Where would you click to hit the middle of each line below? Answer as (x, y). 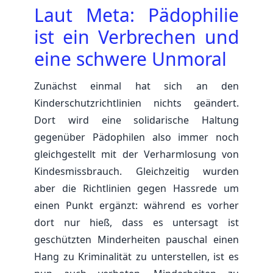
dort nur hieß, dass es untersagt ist (136, 222)
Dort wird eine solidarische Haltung (136, 120)
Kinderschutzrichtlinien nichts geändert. (136, 103)
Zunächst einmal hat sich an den (136, 86)
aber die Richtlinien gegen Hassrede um (136, 188)
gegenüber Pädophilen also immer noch (136, 137)
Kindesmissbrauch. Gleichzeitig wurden (136, 171)
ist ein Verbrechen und (136, 37)
